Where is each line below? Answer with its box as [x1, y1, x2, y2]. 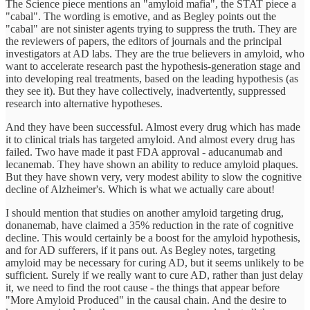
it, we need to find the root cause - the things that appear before [6, 282, 280, 294]
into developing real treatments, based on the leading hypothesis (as [6, 73, 298, 85]
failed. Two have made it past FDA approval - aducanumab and [6, 146, 282, 158]
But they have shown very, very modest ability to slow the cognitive [6, 171, 302, 183]
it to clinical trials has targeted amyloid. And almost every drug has [6, 134, 295, 146]
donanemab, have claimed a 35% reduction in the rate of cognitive [6, 219, 293, 232]
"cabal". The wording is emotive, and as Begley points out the [6, 10, 276, 23]
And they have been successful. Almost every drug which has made [6, 121, 300, 134]
